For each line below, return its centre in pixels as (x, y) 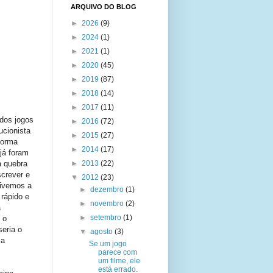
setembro (107, 218)
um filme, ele (119, 261)
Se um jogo (108, 244)
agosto (103, 232)
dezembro (108, 190)
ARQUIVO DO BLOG (104, 7)
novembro (108, 204)
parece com (117, 252)
